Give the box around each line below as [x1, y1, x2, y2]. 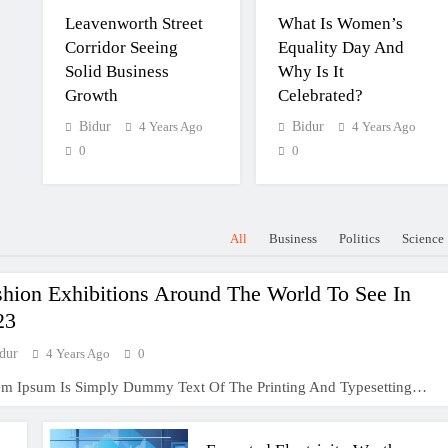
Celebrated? [277, 86, 363, 105]
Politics [339, 230, 381, 246]
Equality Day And [277, 38, 404, 57]
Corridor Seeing [64, 38, 178, 57]
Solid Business [64, 62, 169, 81]
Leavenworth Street [64, 14, 203, 33]
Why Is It [277, 62, 344, 81]
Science [402, 230, 445, 246]
